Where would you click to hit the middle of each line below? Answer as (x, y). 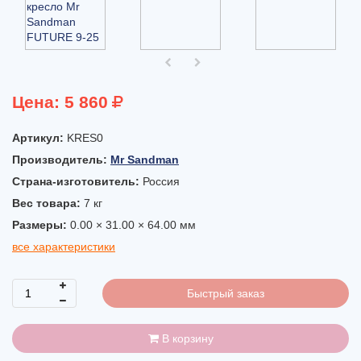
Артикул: (39, 138)
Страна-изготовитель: (77, 181)
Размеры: (41, 225)
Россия (161, 181)
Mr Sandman (145, 160)
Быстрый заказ (226, 293)
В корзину (186, 338)
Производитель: (61, 160)
